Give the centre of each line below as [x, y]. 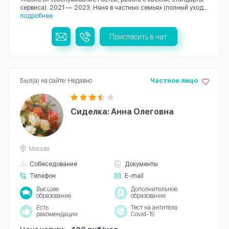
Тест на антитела [154, 208]
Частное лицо [174, 81]
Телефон [43, 175]
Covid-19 [142, 214]
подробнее [36, 16]
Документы [141, 164]
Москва [39, 148]
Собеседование [54, 164]
